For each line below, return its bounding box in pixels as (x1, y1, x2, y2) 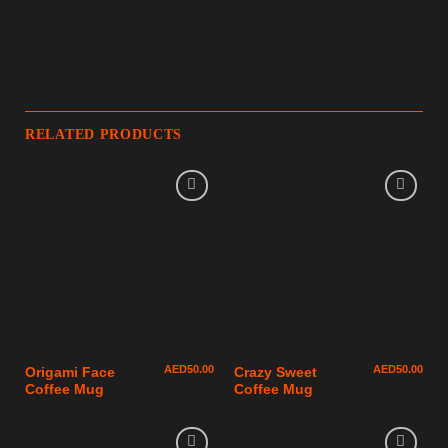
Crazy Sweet (234, 364, 317, 380)
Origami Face (25, 364, 115, 380)
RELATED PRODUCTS (25, 127, 183, 143)
